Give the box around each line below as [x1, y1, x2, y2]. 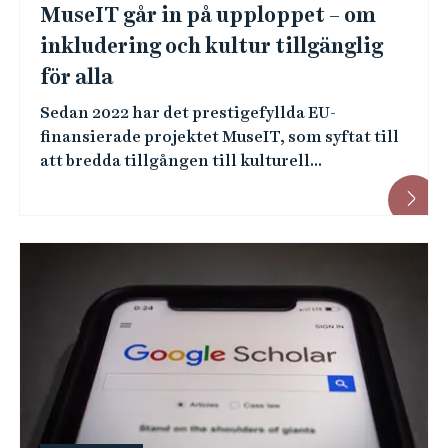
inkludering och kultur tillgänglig [39, 34, 383, 58]
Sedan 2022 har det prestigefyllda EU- [39, 103, 336, 122]
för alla [39, 65, 113, 89]
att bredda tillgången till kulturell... [39, 151, 322, 170]
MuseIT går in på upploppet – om [39, 3, 376, 27]
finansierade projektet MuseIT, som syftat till [39, 127, 399, 146]
